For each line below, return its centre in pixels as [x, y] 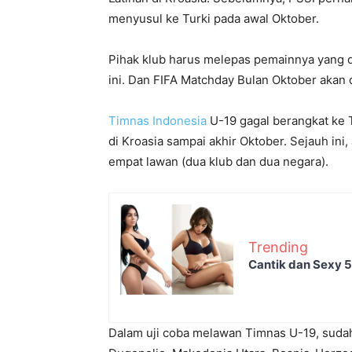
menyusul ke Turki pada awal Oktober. [214, 19]
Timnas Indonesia [158, 121]
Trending [278, 247]
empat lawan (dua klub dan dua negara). [218, 162]
